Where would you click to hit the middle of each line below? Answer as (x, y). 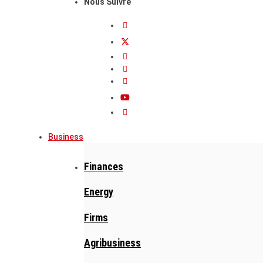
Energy (99, 192)
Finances (104, 166)
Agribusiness (112, 243)
